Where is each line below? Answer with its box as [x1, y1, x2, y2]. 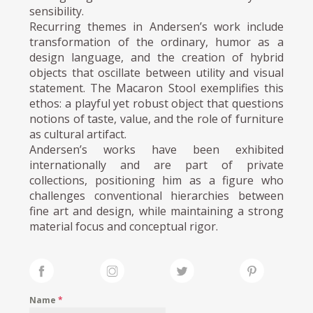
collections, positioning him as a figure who [29, 172, 284, 188]
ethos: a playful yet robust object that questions [29, 95, 284, 111]
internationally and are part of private [29, 156, 284, 173]
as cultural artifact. [29, 126, 127, 142]
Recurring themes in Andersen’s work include [29, 18, 284, 34]
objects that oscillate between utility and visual [29, 64, 284, 80]
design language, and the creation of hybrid [29, 49, 284, 65]
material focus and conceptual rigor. [29, 218, 219, 234]
